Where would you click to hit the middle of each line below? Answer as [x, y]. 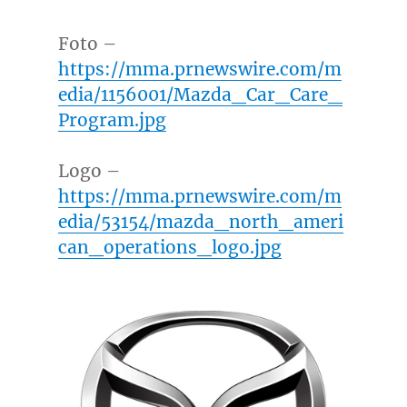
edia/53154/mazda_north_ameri [200, 222]
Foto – [87, 44]
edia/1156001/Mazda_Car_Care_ [200, 95]
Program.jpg [112, 120]
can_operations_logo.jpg [169, 248]
